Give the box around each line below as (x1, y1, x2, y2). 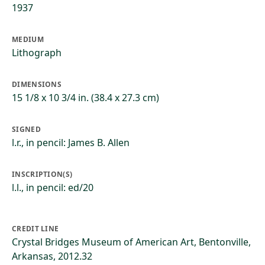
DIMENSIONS (12, 79, 62, 89)
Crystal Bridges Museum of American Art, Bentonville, (12, 235, 251, 248)
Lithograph (12, 46, 62, 59)
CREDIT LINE (12, 224, 59, 234)
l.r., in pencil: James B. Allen (12, 136, 130, 149)
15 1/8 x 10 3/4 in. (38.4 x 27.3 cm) (12, 91, 159, 104)
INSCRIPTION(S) (12, 169, 73, 179)
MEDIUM (12, 34, 44, 44)
